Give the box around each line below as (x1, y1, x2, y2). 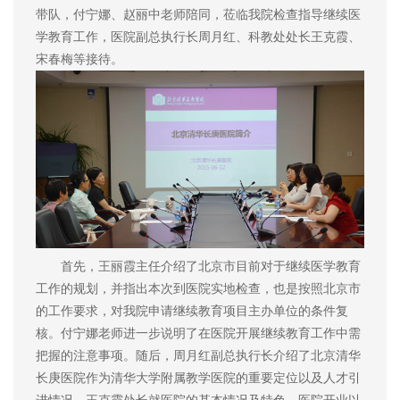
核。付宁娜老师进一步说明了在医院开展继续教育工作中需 (36, 326, 361, 341)
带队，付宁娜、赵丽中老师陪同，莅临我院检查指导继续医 (36, 7, 361, 22)
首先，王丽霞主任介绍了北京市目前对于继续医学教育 (36, 259, 361, 274)
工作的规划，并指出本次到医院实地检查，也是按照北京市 (36, 281, 361, 296)
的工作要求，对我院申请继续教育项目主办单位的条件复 (36, 304, 348, 319)
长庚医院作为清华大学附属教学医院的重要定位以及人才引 (36, 371, 361, 386)
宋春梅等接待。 (36, 52, 123, 67)
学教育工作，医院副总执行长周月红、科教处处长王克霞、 (36, 29, 361, 45)
